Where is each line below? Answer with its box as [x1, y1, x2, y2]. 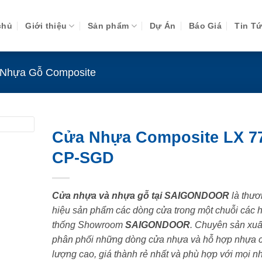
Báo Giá [189, 21, 222, 30]
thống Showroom [51, 220, 125, 230]
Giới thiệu [25, 21, 67, 30]
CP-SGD [51, 149, 114, 167]
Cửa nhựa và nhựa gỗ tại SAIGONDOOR [51, 191, 229, 201]
